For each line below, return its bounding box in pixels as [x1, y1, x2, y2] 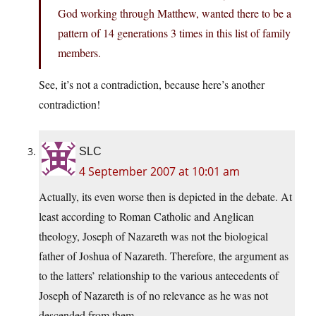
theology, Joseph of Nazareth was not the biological [39, 229, 268, 244]
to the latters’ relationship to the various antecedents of [39, 268, 279, 284]
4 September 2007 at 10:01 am [79, 164, 240, 180]
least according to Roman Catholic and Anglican [39, 209, 254, 224]
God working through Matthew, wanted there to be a [58, 6, 291, 21]
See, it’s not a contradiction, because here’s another [39, 77, 265, 92]
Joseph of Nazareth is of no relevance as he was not [39, 288, 268, 303]
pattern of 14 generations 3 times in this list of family [58, 25, 291, 41]
